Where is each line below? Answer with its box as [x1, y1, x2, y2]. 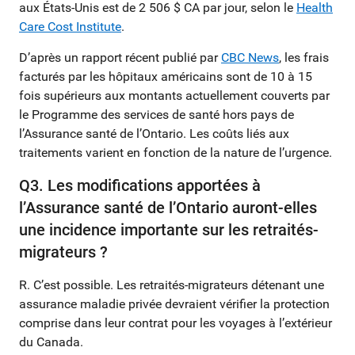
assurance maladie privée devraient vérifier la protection [19, 296, 330, 311]
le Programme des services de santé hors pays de [19, 106, 294, 122]
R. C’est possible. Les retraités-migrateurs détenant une [19, 277, 324, 292]
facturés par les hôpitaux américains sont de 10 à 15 [19, 68, 312, 84]
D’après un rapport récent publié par [19, 49, 221, 65]
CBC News [221, 49, 279, 65]
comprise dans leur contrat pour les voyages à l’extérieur [19, 315, 332, 330]
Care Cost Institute [19, 18, 121, 34]
